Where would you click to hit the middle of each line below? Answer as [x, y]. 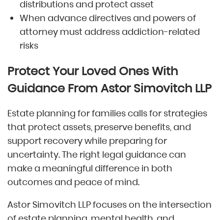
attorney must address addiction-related [110, 32]
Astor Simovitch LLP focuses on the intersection [110, 205]
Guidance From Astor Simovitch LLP [110, 88]
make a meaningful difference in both [90, 168]
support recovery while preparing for [87, 141]
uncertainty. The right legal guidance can [97, 155]
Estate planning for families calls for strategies [107, 113]
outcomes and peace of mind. [73, 182]
